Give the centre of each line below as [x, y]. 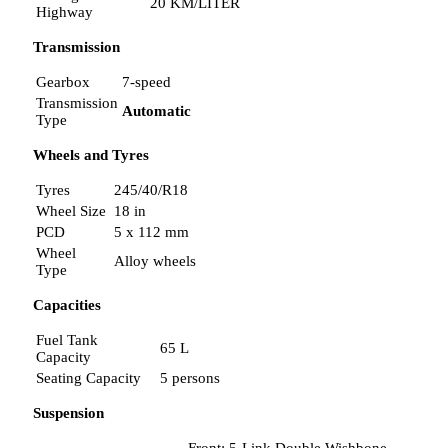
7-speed [146, 82]
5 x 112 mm [151, 232]
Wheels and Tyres [91, 155]
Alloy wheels [155, 261]
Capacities [67, 305]
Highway [64, 12]
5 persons [190, 378]
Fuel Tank [67, 340]
